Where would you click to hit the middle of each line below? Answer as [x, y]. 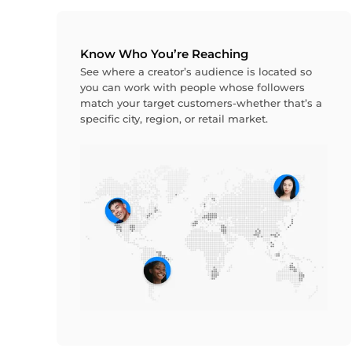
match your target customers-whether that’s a [201, 103]
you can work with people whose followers [192, 88]
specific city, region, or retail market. [174, 119]
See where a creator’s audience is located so [196, 72]
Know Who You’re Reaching [164, 55]
